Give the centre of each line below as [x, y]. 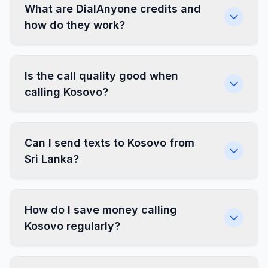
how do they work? [75, 25]
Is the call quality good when [101, 76]
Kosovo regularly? [72, 226]
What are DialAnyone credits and [113, 9]
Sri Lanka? [52, 159]
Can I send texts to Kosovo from [109, 143]
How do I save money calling [101, 210]
